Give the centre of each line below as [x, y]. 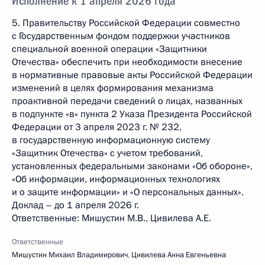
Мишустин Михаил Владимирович [70, 255]
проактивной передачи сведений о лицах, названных [127, 101]
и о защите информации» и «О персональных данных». [128, 192]
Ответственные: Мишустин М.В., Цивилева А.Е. [112, 218]
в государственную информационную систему [111, 140]
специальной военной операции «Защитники [109, 49]
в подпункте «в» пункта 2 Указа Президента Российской [132, 114]
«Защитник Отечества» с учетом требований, [107, 153]
